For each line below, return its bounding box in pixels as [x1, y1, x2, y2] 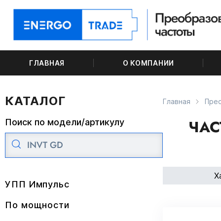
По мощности [5, 200, 70, 210]
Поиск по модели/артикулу [5, 117, 124, 127]
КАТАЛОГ [5, 94, 66, 108]
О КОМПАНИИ [122, 59, 174, 67]
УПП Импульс [5, 179, 70, 189]
